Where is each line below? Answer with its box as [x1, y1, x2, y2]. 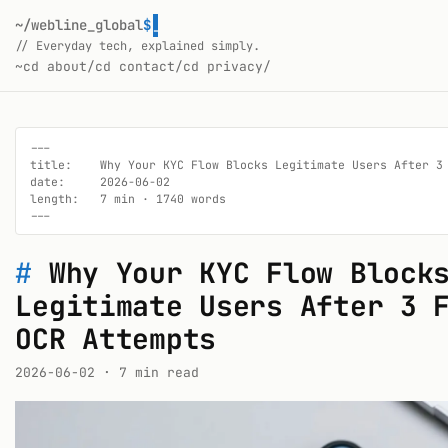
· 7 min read [95, 364, 200, 381]
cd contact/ [95, 58, 184, 75]
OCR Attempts [15, 320, 217, 357]
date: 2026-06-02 [30, 173, 171, 189]
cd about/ [23, 58, 96, 75]
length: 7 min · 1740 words [30, 190, 227, 206]
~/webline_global [15, 16, 144, 34]
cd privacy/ [183, 58, 272, 75]
